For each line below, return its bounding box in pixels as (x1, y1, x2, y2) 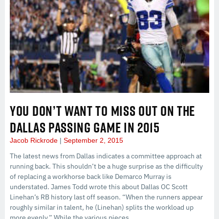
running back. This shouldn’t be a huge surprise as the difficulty (10, 162, 203, 171)
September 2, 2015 (62, 136, 123, 144)
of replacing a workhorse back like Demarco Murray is (10, 172, 172, 181)
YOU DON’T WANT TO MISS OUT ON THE (10, 101, 196, 121)
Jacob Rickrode (10, 136, 60, 144)
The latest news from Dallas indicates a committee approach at (10, 152, 202, 160)
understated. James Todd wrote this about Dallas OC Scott (10, 182, 188, 191)
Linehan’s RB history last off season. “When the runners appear (10, 193, 203, 201)
